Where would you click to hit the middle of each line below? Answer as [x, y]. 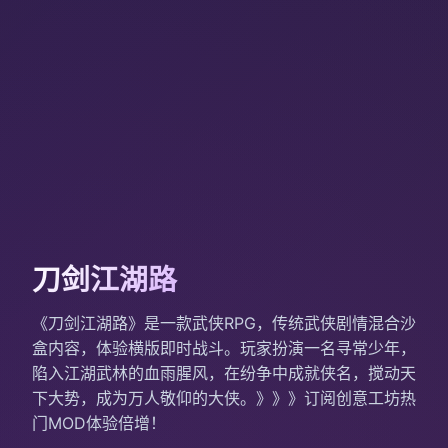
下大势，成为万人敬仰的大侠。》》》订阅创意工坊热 [224, 398]
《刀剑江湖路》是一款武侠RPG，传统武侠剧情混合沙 [224, 323]
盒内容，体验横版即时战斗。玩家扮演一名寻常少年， [224, 348]
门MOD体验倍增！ [99, 423]
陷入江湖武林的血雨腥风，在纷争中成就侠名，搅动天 [224, 373]
